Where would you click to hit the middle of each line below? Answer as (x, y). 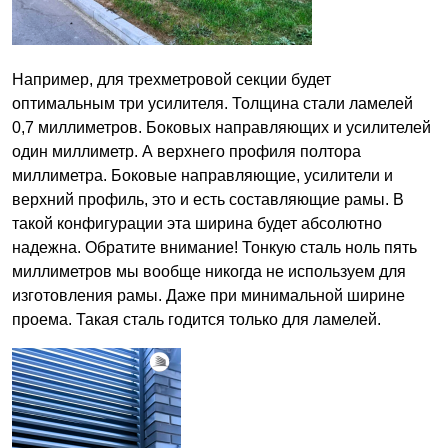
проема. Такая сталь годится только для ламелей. (196, 319)
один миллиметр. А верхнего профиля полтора (186, 151)
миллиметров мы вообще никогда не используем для (209, 271)
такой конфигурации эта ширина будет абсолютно (197, 223)
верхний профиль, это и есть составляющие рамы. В (208, 199)
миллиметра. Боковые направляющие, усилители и (202, 175)
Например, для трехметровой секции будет (171, 79)
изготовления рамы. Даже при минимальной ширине (208, 295)
